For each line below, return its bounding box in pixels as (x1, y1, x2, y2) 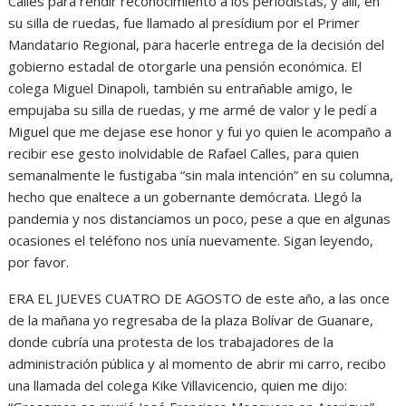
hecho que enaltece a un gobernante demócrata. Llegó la (8, 187, 362, 206)
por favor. (8, 252, 70, 271)
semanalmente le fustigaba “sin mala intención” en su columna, (8, 165, 394, 184)
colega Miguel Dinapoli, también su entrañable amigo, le (8, 78, 353, 97)
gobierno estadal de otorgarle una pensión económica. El (8, 56, 362, 75)
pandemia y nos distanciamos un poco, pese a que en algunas (8, 208, 391, 227)
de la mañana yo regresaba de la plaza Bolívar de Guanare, (8, 310, 374, 329)
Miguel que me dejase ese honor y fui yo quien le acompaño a (8, 121, 392, 140)
